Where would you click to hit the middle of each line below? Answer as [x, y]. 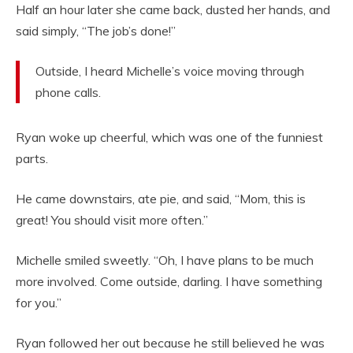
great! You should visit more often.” [112, 220]
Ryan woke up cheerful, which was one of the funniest [169, 137]
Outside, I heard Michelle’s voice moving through [170, 71]
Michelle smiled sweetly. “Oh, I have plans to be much [165, 260]
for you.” [39, 303]
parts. [32, 159]
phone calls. [68, 93]
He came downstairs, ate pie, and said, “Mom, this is [161, 199]
